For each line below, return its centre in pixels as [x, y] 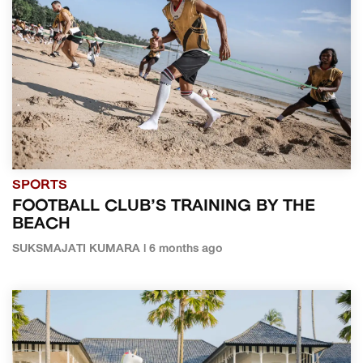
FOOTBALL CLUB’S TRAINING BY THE [164, 207]
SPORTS [40, 186]
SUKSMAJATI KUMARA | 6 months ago [117, 250]
